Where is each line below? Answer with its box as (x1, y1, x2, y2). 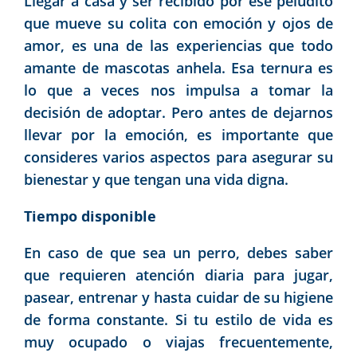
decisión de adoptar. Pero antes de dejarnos (24, 102, 333, 122)
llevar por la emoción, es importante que (24, 124, 333, 144)
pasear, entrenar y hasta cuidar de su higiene (24, 287, 333, 307)
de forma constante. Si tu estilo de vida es (24, 309, 333, 329)
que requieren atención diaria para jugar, (24, 265, 333, 284)
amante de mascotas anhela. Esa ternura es (24, 57, 333, 77)
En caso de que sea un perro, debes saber (24, 242, 333, 262)
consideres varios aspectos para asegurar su (24, 147, 333, 167)
